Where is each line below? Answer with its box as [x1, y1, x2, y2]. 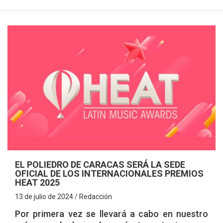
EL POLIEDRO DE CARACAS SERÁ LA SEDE [15, 159, 185, 170]
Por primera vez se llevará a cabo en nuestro [15, 208, 208, 219]
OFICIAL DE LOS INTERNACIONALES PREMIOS [15, 168, 204, 179]
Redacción [79, 192, 112, 201]
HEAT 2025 [15, 177, 60, 188]
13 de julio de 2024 [15, 192, 73, 201]
